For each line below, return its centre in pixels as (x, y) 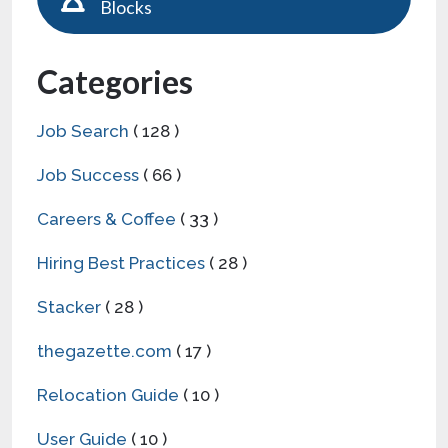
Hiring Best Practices (121, 262)
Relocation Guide (108, 394)
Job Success (88, 174)
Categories (115, 81)
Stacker (69, 306)
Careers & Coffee (106, 218)
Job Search (83, 130)
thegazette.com (104, 350)
